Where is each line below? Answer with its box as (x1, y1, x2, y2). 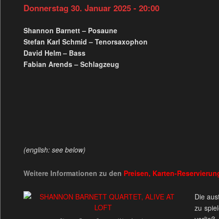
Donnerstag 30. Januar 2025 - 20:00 (23, 1, 159, 14)
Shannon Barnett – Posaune (23, 25, 117, 35)
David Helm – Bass (23, 47, 86, 58)
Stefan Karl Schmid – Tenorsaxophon (23, 36, 148, 46)
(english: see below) (23, 144, 86, 154)
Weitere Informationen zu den (23, 168, 124, 178)
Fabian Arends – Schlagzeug (23, 59, 119, 69)
